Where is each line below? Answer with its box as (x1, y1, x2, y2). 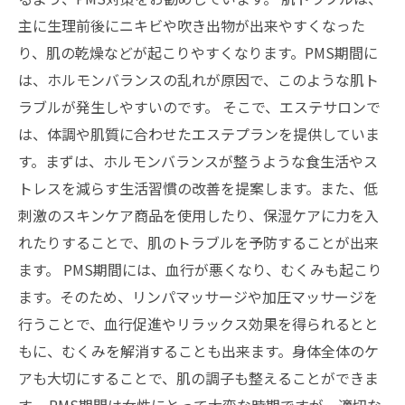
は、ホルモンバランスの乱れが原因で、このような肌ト (18, 69, 379, 90)
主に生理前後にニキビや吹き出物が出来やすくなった (18, 14, 365, 36)
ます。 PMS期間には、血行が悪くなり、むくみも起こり (18, 259, 382, 280)
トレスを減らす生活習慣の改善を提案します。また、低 (18, 177, 378, 199)
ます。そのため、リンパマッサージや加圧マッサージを (18, 286, 378, 307)
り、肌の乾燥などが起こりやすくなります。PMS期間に (18, 42, 378, 63)
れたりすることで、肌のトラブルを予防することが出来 (18, 231, 379, 253)
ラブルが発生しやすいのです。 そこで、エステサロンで (18, 96, 381, 118)
